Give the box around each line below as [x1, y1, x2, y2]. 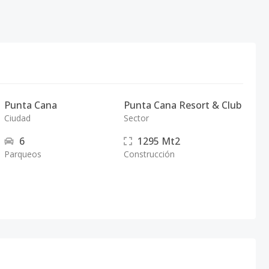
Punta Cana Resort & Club [123, 98, 241, 112]
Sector [123, 112, 149, 124]
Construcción [123, 148, 175, 160]
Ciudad [4, 112, 31, 124]
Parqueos [4, 148, 42, 160]
